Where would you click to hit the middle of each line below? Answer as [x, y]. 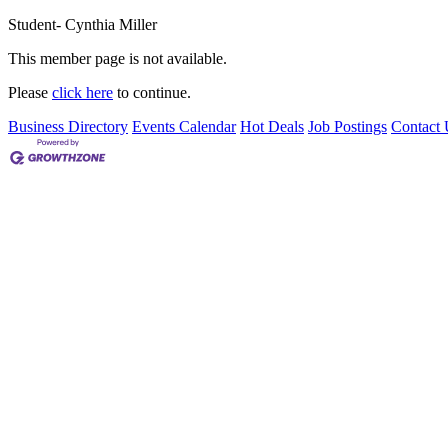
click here [82, 92]
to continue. [152, 92]
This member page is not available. [117, 58]
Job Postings [347, 126]
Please [30, 92]
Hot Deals [272, 126]
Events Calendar [184, 126]
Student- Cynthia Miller [82, 24]
